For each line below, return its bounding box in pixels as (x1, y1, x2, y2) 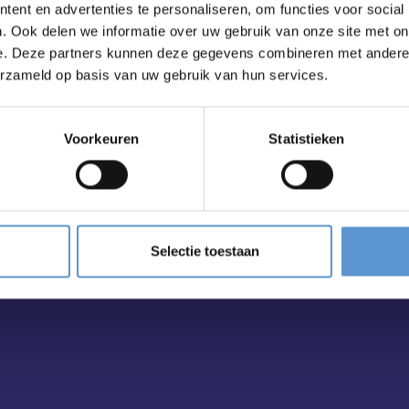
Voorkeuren (64, 131, 139, 147)
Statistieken (268, 131, 345, 147)
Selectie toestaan (150, 243, 259, 259)
